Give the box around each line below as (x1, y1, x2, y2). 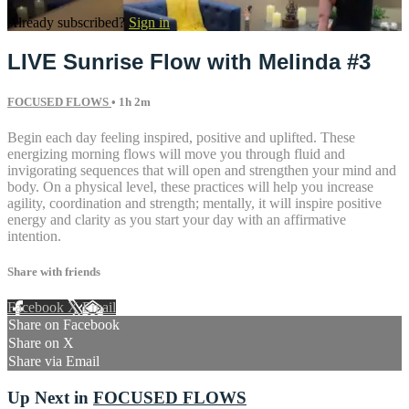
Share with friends (7, 265, 100, 279)
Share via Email (8, 353, 100, 370)
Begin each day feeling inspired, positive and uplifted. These (7, 129, 355, 145)
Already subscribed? (7, 14, 129, 30)
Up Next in (7, 388, 93, 407)
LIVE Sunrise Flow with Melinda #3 (7, 48, 371, 74)
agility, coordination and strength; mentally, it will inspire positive (7, 194, 382, 211)
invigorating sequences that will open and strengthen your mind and (7, 162, 396, 178)
